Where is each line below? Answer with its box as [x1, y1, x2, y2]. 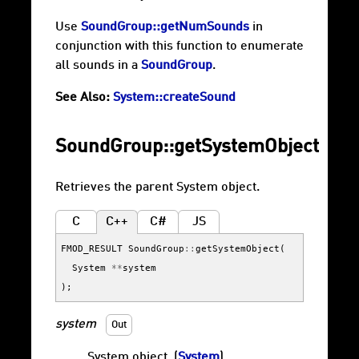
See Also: [55, 91, 110, 105]
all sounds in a [55, 59, 141, 73]
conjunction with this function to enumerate [55, 40, 304, 54]
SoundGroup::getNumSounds [81, 21, 249, 34]
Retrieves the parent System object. [55, 181, 260, 195]
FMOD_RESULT [61, 243, 123, 255]
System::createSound [113, 91, 236, 105]
